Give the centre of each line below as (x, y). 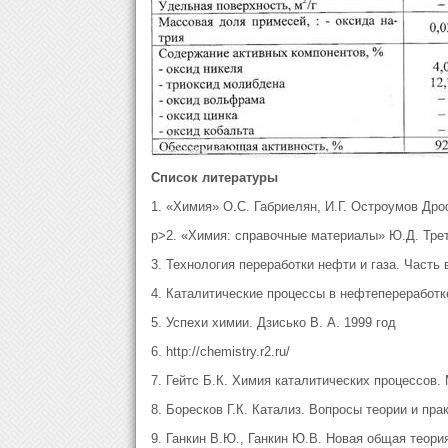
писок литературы (218, 177)
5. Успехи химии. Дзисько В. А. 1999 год (273, 322)
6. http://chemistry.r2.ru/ (220, 351)
